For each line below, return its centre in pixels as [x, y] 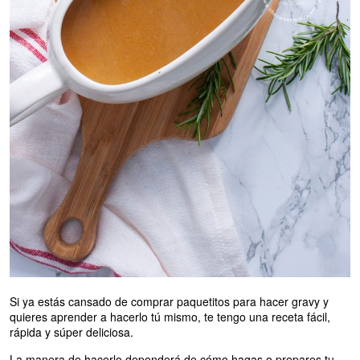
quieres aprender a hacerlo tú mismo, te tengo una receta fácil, [170, 317]
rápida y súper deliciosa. [72, 332]
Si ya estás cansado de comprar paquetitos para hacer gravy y [169, 302]
